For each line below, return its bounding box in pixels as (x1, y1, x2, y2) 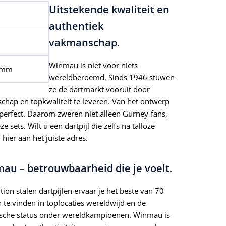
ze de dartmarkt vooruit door (49, 84, 150, 95)
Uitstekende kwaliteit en (49, 3, 169, 17)
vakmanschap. (49, 36, 120, 50)
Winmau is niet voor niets (49, 60, 138, 71)
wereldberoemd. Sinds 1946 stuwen (49, 72, 175, 83)
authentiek (49, 19, 103, 33)
